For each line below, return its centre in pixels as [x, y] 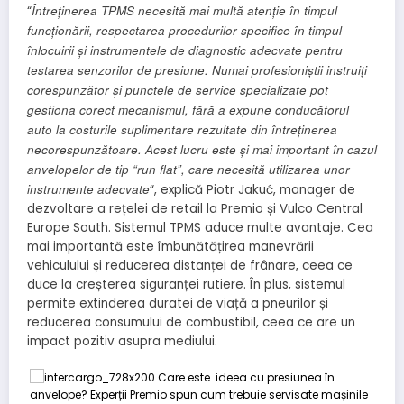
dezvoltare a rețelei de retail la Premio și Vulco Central [195, 209]
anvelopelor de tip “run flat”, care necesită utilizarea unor [188, 170]
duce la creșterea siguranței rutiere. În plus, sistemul [186, 285]
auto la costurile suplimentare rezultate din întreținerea [182, 130]
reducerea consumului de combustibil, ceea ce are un [191, 323]
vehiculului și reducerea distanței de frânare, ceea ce [190, 266]
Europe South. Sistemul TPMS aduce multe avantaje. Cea [200, 228]
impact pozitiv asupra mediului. [122, 342]
